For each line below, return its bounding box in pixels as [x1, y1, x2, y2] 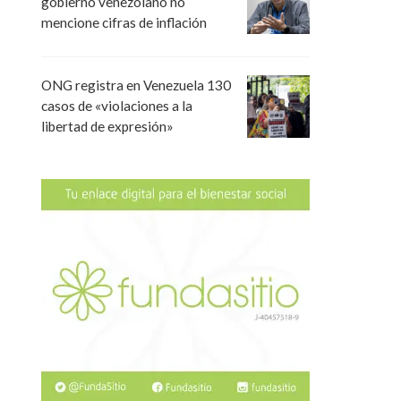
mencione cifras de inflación [41, 14, 207, 31]
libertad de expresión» [41, 118, 174, 135]
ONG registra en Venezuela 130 [41, 77, 231, 94]
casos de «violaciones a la [41, 98, 192, 115]
